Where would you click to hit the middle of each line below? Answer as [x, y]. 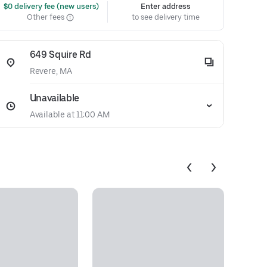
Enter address [166, 6]
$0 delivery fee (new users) [50, 6]
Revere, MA [51, 71]
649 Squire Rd [60, 55]
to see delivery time [166, 17]
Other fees [46, 17]
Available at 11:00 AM [69, 114]
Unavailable [55, 98]
